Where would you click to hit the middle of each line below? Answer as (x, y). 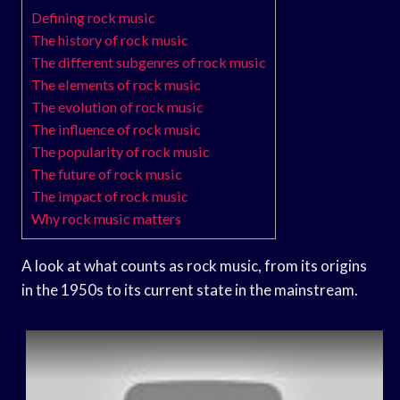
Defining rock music (93, 17)
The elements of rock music (116, 84)
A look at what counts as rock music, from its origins (194, 265)
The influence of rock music (116, 129)
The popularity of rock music (121, 151)
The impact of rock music (110, 196)
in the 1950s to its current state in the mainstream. (190, 289)
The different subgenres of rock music (149, 62)
